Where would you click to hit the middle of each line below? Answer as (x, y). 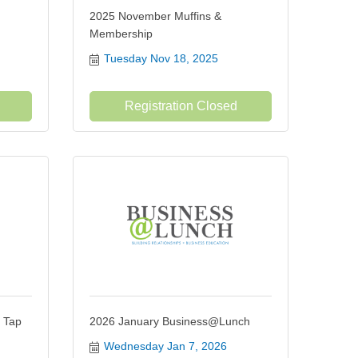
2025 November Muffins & (155, 16)
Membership (121, 34)
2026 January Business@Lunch (170, 321)
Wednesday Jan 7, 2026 (165, 346)
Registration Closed (181, 106)
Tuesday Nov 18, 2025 (161, 58)
